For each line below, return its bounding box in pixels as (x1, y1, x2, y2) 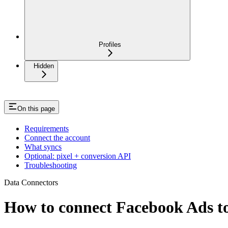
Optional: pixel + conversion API (24, 151, 131, 160)
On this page (17, 104, 55, 112)
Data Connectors (4, 178, 58, 187)
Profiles (99, 40, 121, 48)
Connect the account (24, 133, 90, 142)
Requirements (24, 124, 69, 133)
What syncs (24, 142, 62, 151)
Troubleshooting (24, 160, 77, 169)
